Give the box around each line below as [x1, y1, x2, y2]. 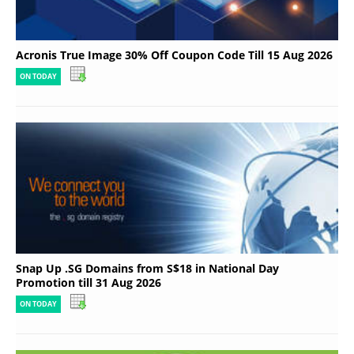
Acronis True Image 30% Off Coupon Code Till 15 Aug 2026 [16, 47, 333, 62]
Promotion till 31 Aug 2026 [16, 274, 161, 290]
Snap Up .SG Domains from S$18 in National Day [16, 260, 279, 276]
